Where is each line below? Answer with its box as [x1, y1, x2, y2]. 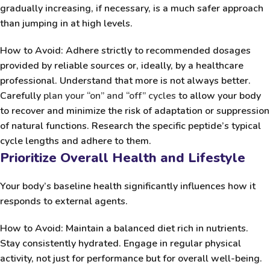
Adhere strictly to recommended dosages [63, 43, 251, 57]
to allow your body [176, 89, 261, 102]
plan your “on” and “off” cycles [43, 89, 176, 102]
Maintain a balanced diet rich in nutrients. [63, 221, 248, 235]
